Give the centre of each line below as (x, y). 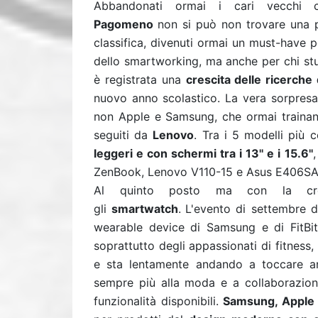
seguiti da (124, 135)
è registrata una (140, 79)
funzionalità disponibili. (159, 301)
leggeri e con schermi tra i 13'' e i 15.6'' (203, 153)
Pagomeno (126, 24)
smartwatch (145, 209)
